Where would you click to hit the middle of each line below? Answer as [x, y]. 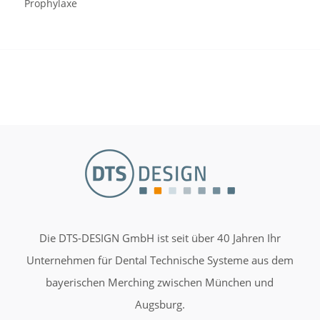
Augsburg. [160, 305]
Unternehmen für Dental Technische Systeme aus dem [160, 260]
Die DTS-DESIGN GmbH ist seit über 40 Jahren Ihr [160, 238]
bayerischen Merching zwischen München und [160, 282]
